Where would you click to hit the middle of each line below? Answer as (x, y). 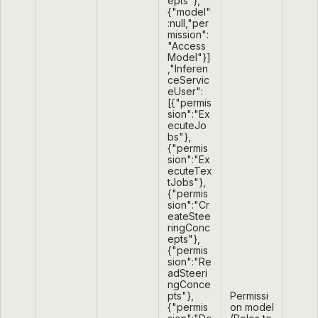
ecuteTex (190, 171)
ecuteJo (187, 126)
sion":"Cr (188, 205)
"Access (187, 46)
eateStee (189, 216)
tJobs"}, (187, 182)
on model (252, 307)
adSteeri (187, 273)
